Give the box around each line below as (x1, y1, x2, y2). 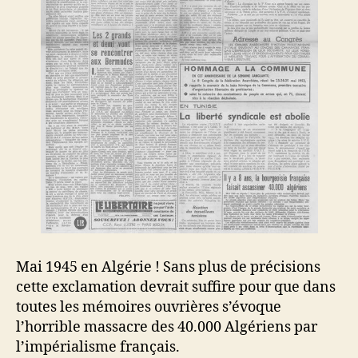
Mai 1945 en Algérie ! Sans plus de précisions (16, 258, 320, 276)
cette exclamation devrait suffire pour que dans (16, 278, 336, 296)
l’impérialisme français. (16, 338, 180, 356)
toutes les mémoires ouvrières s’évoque (16, 298, 281, 316)
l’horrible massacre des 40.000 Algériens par (16, 318, 317, 336)
